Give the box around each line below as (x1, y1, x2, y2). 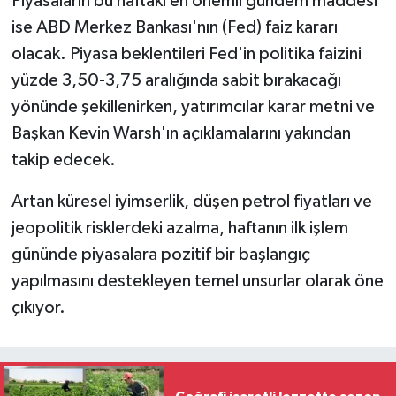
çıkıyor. (11, 299, 65, 317)
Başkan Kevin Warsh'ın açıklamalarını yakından (11, 125, 351, 143)
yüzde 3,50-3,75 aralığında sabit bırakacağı (11, 72, 341, 90)
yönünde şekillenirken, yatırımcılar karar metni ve (11, 98, 375, 117)
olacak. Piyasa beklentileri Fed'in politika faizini (11, 45, 362, 64)
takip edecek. (11, 151, 116, 170)
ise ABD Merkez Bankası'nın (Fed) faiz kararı (11, 19, 338, 37)
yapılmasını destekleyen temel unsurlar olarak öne (11, 272, 384, 291)
